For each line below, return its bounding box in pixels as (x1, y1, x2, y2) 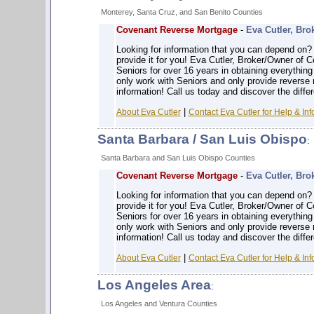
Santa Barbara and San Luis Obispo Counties (100, 153, 255, 162)
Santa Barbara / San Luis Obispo (97, 132, 307, 146)
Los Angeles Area (97, 278, 211, 292)
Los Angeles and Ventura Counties (100, 299, 217, 308)
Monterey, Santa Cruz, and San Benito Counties (100, 8, 263, 16)
